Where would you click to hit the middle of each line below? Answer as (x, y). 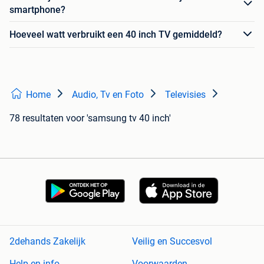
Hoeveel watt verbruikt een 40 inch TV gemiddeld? (116, 34)
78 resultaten (37, 118)
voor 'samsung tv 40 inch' (118, 118)
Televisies (185, 95)
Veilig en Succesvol (172, 242)
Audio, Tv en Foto (108, 95)
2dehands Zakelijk (47, 242)
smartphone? (37, 10)
